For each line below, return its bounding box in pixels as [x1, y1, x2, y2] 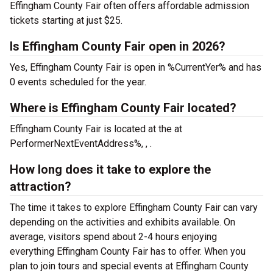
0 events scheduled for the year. [10, 76, 146, 88]
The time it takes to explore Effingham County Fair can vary [10, 202, 258, 213]
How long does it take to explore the [10, 162, 211, 177]
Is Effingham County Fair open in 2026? [10, 39, 225, 54]
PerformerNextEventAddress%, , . [10, 138, 152, 149]
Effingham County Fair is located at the [10, 123, 174, 135]
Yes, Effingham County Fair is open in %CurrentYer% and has [10, 62, 261, 73]
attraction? [10, 179, 71, 194]
